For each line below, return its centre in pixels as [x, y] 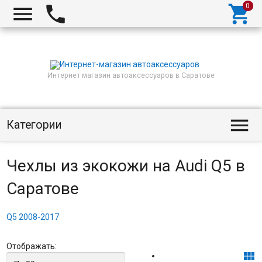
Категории [34, 125]
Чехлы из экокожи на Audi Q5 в [125, 166]
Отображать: [31, 246]
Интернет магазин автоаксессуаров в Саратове [131, 75]
